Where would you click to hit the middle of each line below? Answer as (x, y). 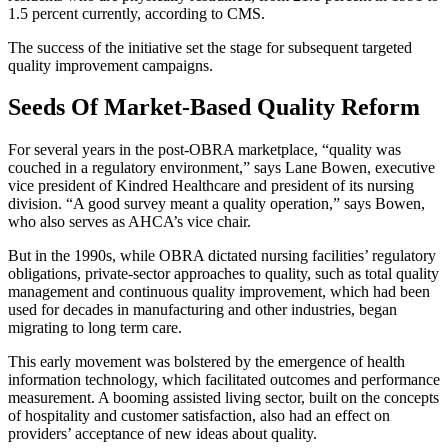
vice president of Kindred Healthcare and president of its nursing (211, 186)
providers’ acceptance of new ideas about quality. (162, 434)
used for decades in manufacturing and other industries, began (202, 310)
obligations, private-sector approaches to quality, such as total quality (223, 274)
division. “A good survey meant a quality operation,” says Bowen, (216, 204)
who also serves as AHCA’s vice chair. (129, 222)
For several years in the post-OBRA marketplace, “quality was (204, 150)
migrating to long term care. (95, 328)
